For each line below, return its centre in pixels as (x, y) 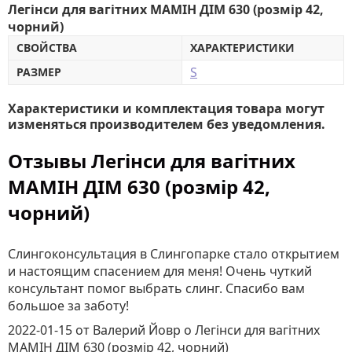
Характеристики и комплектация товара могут (166, 108)
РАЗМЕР (39, 72)
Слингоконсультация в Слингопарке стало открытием (174, 254)
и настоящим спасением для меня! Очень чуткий (160, 271)
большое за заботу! (68, 306)
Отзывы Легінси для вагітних (152, 161)
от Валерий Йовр (130, 330)
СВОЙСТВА (47, 48)
